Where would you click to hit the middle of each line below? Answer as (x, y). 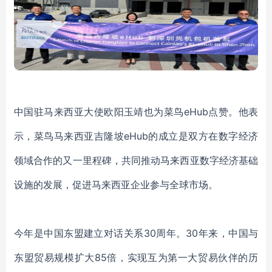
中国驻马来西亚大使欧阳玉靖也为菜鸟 (99, 112)
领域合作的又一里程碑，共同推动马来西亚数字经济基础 (136, 160)
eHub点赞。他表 (221, 112)
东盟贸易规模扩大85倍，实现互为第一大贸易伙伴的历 (136, 257)
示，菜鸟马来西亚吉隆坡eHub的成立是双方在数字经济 (136, 136)
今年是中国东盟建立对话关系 (79, 233)
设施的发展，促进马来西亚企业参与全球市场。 (116, 185)
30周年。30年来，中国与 (201, 233)
